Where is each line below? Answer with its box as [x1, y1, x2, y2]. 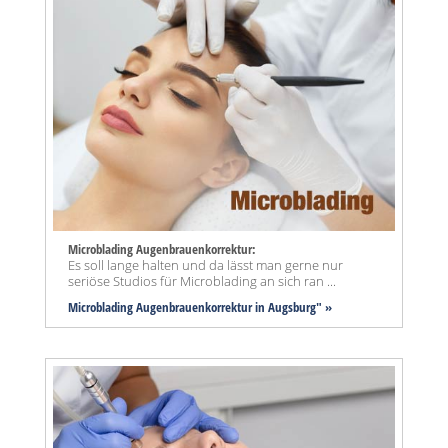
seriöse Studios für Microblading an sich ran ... [68, 271, 336, 290]
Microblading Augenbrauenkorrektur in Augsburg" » [68, 297, 332, 316]
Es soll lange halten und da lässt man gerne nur [68, 255, 343, 274]
